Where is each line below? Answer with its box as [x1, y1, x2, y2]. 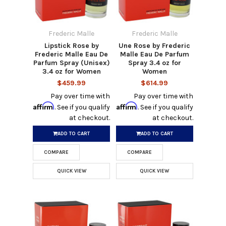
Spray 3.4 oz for [128, 58, 181, 67]
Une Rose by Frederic [119, 41, 191, 50]
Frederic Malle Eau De [35, 49, 108, 59]
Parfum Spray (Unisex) [33, 58, 110, 67]
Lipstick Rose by [44, 41, 99, 50]
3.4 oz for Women [42, 67, 101, 76]
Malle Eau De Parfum [120, 49, 189, 59]
